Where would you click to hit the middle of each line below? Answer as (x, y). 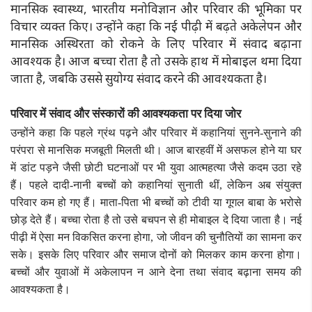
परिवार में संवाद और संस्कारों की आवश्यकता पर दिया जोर (126, 114)
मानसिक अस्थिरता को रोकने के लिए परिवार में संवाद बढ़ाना (156, 43)
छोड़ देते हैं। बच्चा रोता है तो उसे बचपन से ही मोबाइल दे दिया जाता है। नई (156, 219)
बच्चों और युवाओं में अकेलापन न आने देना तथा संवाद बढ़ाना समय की (156, 272)
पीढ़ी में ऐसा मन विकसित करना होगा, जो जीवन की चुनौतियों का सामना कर (156, 237)
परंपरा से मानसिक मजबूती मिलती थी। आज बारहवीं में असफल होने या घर (156, 150)
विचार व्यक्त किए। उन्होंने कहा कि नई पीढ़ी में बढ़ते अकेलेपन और (156, 26)
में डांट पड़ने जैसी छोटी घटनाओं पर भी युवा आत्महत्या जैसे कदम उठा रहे (156, 167)
